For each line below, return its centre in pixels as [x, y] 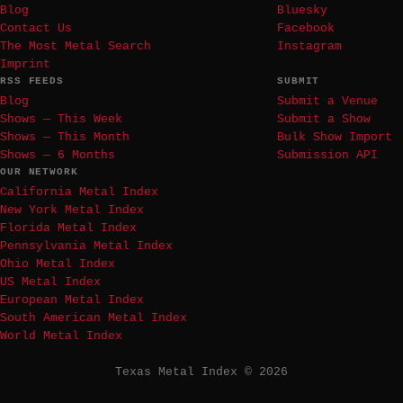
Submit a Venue [327, 101]
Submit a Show [324, 119]
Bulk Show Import [335, 137]
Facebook [306, 28]
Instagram [309, 46]
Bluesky [302, 10]
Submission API [327, 155]
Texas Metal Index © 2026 [201, 372]
